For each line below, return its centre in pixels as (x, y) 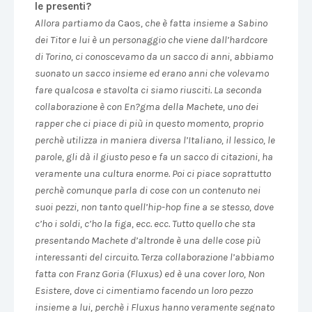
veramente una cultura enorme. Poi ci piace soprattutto (153, 173)
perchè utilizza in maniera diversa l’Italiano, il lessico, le (155, 140)
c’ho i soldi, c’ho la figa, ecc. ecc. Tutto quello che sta (145, 224)
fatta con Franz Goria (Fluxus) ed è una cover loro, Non (150, 274)
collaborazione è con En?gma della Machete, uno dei (147, 107)
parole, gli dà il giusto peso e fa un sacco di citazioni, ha (154, 157)
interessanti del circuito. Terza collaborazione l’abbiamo (154, 257)
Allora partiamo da (76, 23)
